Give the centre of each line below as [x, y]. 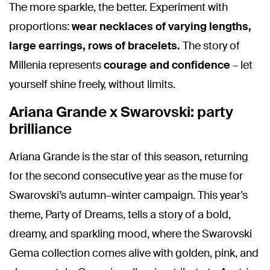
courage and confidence [167, 65]
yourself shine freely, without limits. [92, 84]
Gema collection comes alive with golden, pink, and [134, 253]
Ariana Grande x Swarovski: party [121, 112]
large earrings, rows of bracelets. [96, 46]
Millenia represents [56, 65]
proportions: [40, 27]
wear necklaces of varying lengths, [162, 27]
